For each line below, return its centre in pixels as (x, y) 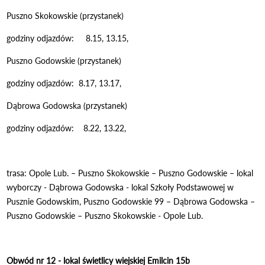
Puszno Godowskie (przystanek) (64, 60)
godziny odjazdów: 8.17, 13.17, (64, 83)
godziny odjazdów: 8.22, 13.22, (67, 128)
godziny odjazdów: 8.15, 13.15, (68, 38)
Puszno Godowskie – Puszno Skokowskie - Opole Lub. (105, 215)
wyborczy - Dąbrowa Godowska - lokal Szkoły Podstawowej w (120, 187)
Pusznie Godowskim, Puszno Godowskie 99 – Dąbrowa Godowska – (131, 201)
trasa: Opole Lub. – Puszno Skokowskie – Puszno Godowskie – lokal (130, 173)
